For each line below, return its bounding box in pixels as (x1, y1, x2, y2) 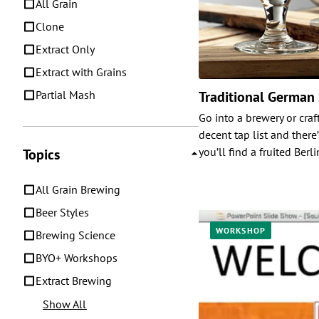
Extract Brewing (36, 273, 112, 288)
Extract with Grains (36, 64, 127, 79)
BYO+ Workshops (36, 250, 117, 265)
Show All (43, 296, 87, 311)
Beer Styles (36, 204, 89, 219)
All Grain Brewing (36, 182, 120, 197)
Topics (23, 145, 60, 164)
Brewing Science (36, 227, 115, 242)
